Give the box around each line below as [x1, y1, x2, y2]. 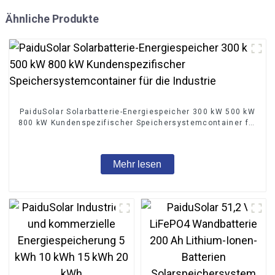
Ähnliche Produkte [5, 12, 99, 25]
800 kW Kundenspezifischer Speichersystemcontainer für [18, 118, 257, 127]
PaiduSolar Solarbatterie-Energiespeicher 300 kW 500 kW [19, 107, 256, 116]
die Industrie [110, 129, 165, 138]
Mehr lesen [113, 158, 162, 169]
